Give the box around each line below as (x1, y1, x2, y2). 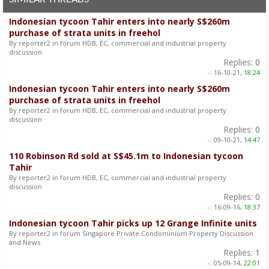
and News (9, 237, 40, 247)
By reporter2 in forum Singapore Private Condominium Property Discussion (9, 228, 253, 238)
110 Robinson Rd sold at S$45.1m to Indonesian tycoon (9, 150, 243, 162)
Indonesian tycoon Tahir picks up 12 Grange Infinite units (9, 217, 257, 229)
